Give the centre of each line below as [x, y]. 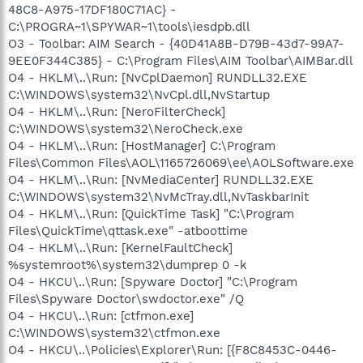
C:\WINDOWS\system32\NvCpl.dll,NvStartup [139, 95]
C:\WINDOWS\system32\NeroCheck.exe [126, 129]
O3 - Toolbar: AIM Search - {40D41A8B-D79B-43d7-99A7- [176, 44]
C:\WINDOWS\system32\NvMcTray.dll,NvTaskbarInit [158, 197]
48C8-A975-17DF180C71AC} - [92, 10]
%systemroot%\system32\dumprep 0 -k [128, 265]
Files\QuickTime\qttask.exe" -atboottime [128, 231]
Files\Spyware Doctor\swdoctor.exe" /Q [126, 299]
